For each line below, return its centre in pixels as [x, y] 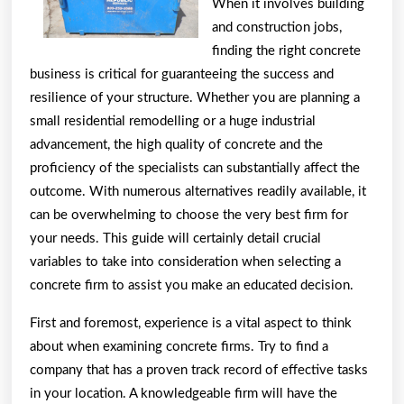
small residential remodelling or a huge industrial [173, 121]
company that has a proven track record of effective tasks [199, 370]
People [123, 21]
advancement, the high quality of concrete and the [176, 144]
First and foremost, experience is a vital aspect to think [191, 323]
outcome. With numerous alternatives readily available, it [198, 191]
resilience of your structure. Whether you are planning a [195, 97]
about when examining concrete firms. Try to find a [179, 346]
